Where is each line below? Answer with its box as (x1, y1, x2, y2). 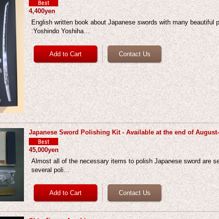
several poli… (31, 166, 70, 174)
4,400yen (29, 7, 56, 15)
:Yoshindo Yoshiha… (31, 27, 90, 35)
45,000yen (29, 146, 59, 153)
